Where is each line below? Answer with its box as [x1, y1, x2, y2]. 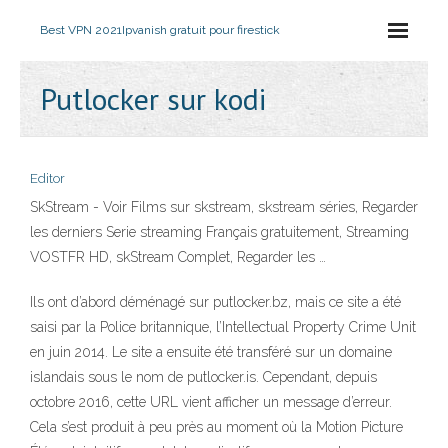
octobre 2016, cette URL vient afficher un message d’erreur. [30, 394, 392, 410]
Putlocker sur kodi [40, 79, 266, 118]
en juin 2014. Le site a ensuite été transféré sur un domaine [30, 344, 392, 360]
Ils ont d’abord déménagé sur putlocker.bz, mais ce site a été [30, 294, 401, 310]
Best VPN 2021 [40, 23, 122, 37]
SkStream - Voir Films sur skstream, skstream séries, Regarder [30, 199, 418, 215]
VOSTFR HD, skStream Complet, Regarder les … [30, 249, 326, 265]
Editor [30, 171, 65, 186]
